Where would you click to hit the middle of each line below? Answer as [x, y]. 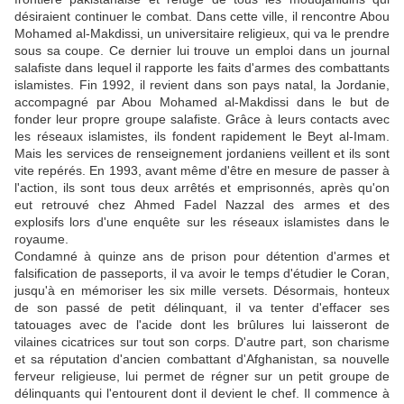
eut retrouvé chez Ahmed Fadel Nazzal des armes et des [202, 205]
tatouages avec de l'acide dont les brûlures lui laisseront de [202, 325]
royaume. [41, 239]
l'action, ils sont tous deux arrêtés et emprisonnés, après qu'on [202, 188]
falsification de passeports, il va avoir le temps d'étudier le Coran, [202, 274]
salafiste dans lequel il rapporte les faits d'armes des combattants [202, 68]
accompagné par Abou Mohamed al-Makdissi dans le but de [202, 102]
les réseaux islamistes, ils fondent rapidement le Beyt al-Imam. [202, 137]
